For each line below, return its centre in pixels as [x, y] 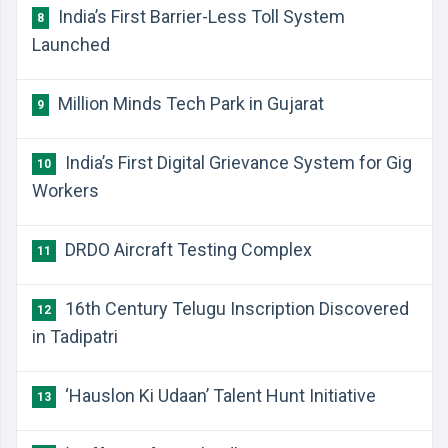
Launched [71, 44]
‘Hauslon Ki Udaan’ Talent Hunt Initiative [218, 395]
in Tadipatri [75, 336]
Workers [65, 190]
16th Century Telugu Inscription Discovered [235, 308]
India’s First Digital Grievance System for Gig [236, 162]
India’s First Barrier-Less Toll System [199, 16]
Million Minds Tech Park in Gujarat [189, 103]
